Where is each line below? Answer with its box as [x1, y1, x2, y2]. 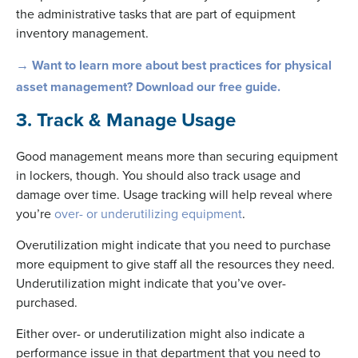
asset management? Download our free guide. [16, 77, 280, 96]
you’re [16, 204, 54, 222]
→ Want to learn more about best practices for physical [16, 56, 332, 75]
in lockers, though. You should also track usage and [16, 165, 300, 184]
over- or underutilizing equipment [54, 204, 242, 222]
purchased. [16, 292, 78, 311]
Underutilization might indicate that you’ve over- [16, 273, 286, 292]
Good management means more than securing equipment [16, 146, 338, 165]
